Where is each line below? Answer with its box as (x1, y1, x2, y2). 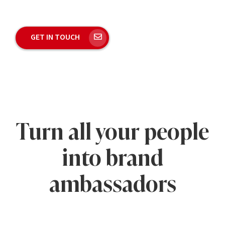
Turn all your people (16, 118, 209, 145)
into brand (62, 144, 163, 171)
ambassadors (49, 170, 176, 197)
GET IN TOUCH (31, 31, 82, 42)
